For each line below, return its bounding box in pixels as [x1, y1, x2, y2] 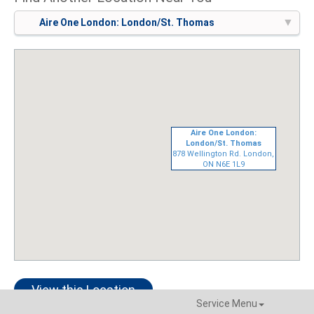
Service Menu [196, 298, 257, 310]
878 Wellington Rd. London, [172, 149, 275, 159]
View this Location [32, 282, 135, 298]
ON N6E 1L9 [202, 160, 245, 170]
